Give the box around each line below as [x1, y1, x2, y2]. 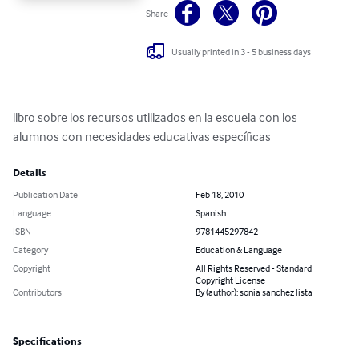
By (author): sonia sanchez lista [196, 286, 313, 299]
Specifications [13, 336, 82, 348]
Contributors [13, 286, 62, 299]
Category [13, 244, 48, 256]
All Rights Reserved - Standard [196, 262, 312, 275]
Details [13, 167, 46, 179]
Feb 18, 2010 [196, 188, 244, 201]
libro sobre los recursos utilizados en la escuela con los [13, 109, 300, 126]
